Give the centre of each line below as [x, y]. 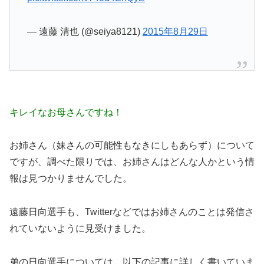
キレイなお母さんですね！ [66, 112]
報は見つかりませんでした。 [71, 179]
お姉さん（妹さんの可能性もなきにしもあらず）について [132, 146]
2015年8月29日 [175, 31]
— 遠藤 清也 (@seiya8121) [85, 31]
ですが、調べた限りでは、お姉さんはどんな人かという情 [132, 162]
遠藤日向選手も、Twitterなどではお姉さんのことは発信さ [132, 212]
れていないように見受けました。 [80, 229]
